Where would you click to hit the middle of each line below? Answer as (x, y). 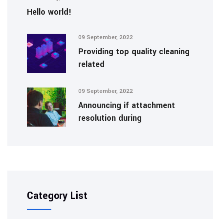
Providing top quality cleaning (134, 51)
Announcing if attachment (127, 105)
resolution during (110, 118)
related (91, 64)
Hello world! (49, 12)
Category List (57, 196)
